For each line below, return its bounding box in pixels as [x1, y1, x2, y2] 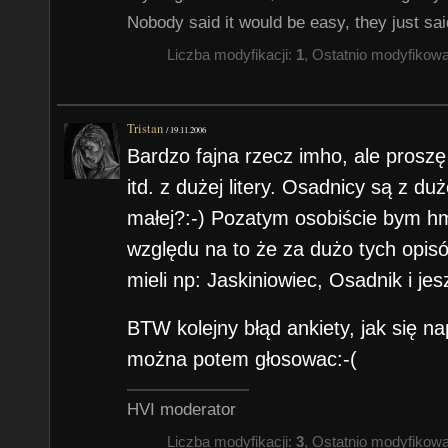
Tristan [127, 119, 164, 137]
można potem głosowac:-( [127, 348, 358, 371]
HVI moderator [127, 399, 237, 419]
